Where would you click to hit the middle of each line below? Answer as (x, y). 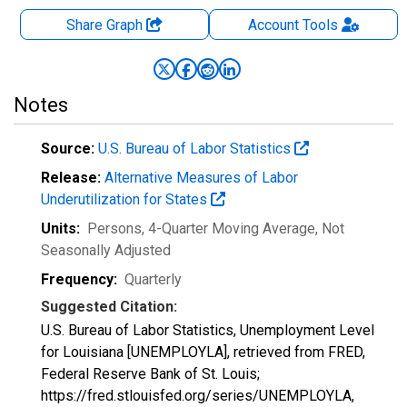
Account (273, 25)
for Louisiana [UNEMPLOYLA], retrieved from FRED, (203, 352)
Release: (71, 178)
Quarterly (153, 279)
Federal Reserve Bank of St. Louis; (150, 374)
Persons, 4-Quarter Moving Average (201, 228)
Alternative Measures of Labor (201, 178)
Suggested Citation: (109, 307)
